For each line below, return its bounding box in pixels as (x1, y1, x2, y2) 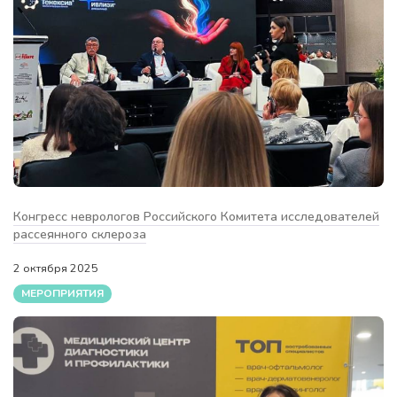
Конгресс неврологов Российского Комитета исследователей (13, 206, 379, 225)
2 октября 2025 (13, 260, 101, 276)
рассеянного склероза (13, 224, 146, 243)
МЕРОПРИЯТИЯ (21, 286, 104, 301)
